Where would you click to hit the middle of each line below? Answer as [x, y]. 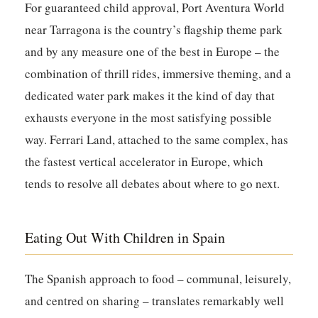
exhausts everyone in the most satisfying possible [149, 118]
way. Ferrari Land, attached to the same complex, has [157, 140]
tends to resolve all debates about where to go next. [153, 184]
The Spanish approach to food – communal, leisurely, [158, 279]
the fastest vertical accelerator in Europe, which [144, 162]
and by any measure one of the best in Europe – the [153, 52]
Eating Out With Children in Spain [125, 238]
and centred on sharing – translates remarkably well [155, 301]
